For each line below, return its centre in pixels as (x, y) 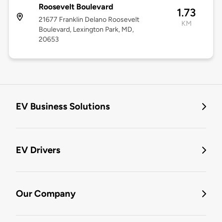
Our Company (46, 194)
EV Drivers (38, 150)
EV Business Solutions (63, 107)
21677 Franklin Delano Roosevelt (89, 20)
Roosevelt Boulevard (76, 7)
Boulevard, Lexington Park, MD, (86, 30)
